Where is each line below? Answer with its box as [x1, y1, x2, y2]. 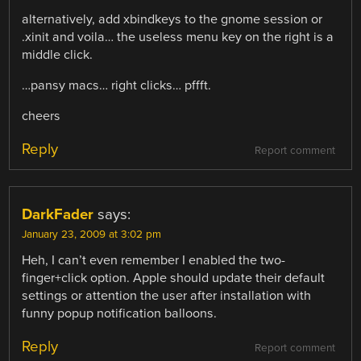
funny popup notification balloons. [22, 305, 218, 322]
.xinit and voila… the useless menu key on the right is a [22, 28, 334, 45]
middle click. [22, 46, 93, 63]
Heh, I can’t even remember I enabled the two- [22, 252, 286, 269]
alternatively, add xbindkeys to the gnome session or [22, 10, 323, 27]
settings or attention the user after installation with [22, 288, 312, 305]
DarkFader [22, 205, 94, 224]
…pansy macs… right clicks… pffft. [22, 77, 212, 93]
